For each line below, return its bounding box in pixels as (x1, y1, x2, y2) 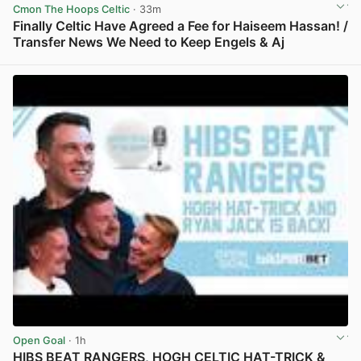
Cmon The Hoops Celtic (13, 2, 130, 15)
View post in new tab (243, 53, 346, 66)
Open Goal (13, 334, 65, 346)
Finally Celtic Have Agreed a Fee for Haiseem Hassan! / (13, 18, 348, 35)
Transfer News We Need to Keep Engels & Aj (13, 34, 284, 51)
